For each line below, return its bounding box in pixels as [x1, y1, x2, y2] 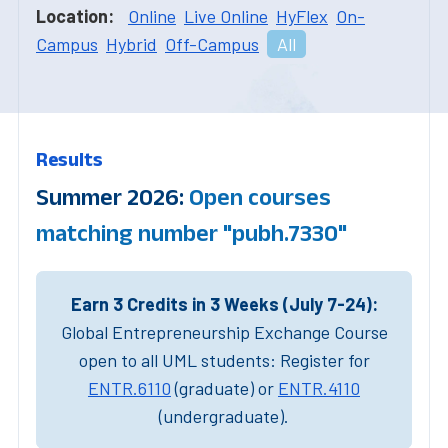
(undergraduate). [159, 404, 289, 427]
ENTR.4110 [278, 376, 360, 399]
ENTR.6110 [88, 376, 171, 399]
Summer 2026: [36, 182, 189, 210]
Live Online [184, 4, 268, 27]
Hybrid [106, 32, 157, 55]
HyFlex [276, 4, 328, 27]
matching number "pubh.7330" [36, 218, 347, 246]
